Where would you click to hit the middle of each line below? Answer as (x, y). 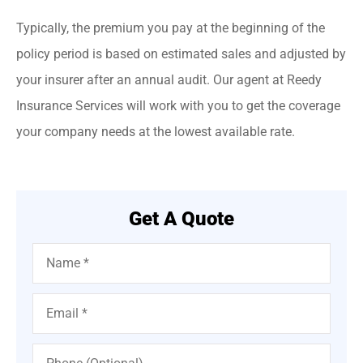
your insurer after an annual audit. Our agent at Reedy (169, 80)
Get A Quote (181, 218)
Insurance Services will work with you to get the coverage (178, 106)
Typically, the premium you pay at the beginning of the (171, 28)
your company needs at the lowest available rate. (156, 132)
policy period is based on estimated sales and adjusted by (181, 54)
